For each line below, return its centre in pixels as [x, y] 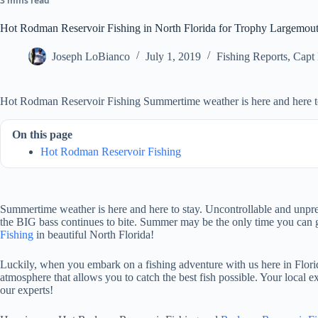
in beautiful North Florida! [94, 234]
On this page [42, 135]
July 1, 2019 [173, 56]
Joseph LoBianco [91, 56]
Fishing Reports [252, 56]
